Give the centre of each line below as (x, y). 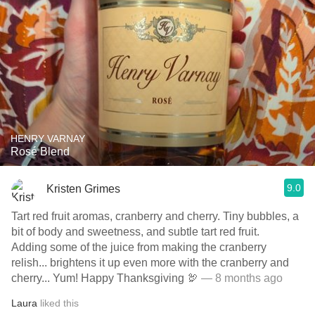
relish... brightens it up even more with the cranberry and (150, 263)
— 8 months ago (240, 278)
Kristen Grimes (83, 188)
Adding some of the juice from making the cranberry (139, 247)
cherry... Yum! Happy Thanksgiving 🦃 (105, 278)
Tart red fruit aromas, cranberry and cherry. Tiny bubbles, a (155, 216)
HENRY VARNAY (48, 139)
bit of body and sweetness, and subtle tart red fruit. (137, 232)
